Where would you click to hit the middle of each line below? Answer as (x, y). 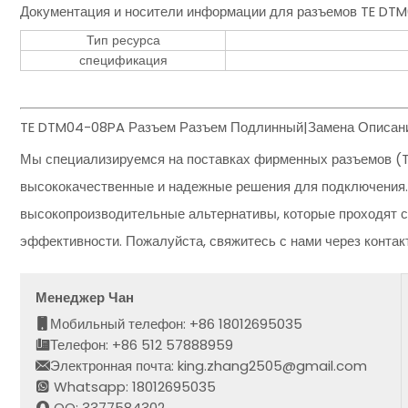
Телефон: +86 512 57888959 (142, 344)
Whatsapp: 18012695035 (133, 386)
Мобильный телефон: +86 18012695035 (177, 323)
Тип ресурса (123, 41)
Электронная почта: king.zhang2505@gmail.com (209, 365)
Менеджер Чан (85, 297)
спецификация (123, 61)
